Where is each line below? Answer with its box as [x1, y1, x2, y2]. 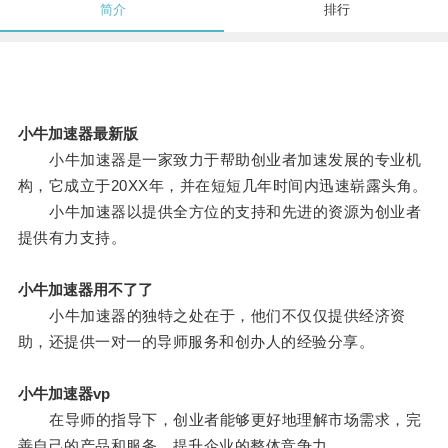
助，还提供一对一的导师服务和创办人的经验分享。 [17, 333, 375, 351]
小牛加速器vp [17, 385, 110, 403]
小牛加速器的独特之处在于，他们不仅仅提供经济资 [17, 307, 406, 325]
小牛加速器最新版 [17, 125, 138, 143]
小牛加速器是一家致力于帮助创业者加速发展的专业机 [17, 151, 422, 169]
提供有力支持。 [17, 229, 127, 247]
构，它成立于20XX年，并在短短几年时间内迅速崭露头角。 [17, 177, 428, 195]
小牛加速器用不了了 [17, 281, 153, 299]
